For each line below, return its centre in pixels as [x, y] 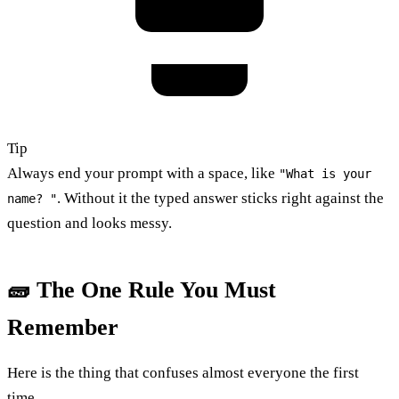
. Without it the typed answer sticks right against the [220, 198]
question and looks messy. [90, 223]
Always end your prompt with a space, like [143, 173]
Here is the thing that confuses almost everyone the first [183, 372]
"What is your [325, 173]
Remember [63, 327]
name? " [32, 198]
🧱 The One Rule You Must [142, 289]
